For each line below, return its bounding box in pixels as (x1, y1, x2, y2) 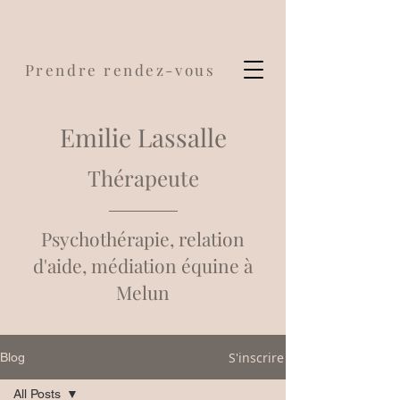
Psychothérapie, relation (41, 226, 245, 251)
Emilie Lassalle (59, 121, 227, 154)
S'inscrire (229, 348, 284, 366)
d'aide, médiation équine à (33, 253, 253, 278)
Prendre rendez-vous (24, 60, 216, 79)
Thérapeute (87, 163, 199, 192)
